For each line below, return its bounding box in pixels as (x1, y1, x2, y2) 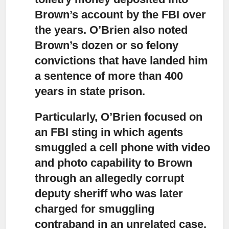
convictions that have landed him (35, 54, 209, 67)
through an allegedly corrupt (35, 171, 185, 185)
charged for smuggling (35, 202, 155, 215)
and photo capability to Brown (35, 156, 193, 169)
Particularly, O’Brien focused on (35, 110, 203, 123)
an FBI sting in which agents (35, 125, 184, 139)
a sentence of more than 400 (35, 69, 184, 82)
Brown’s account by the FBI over (35, 8, 207, 21)
